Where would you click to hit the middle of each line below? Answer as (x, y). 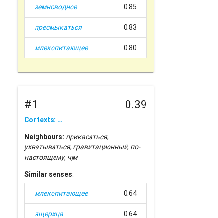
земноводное (56, 7)
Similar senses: (49, 174)
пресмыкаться (58, 27)
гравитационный (100, 147)
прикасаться (87, 137)
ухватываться (47, 147)
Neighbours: (45, 137)
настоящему (45, 157)
